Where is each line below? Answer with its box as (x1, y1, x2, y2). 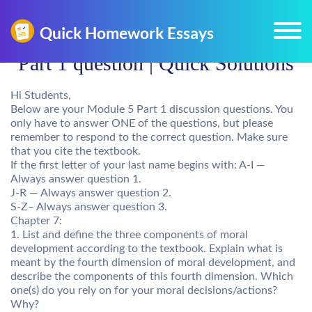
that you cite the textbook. (10, 146, 141, 157)
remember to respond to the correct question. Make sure (10, 132, 288, 143)
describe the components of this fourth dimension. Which (10, 271, 293, 282)
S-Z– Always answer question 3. (10, 201, 167, 212)
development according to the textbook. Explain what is (10, 243, 283, 254)
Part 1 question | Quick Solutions (18, 52, 294, 75)
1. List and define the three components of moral (10, 229, 248, 240)
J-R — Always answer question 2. (10, 187, 171, 198)
